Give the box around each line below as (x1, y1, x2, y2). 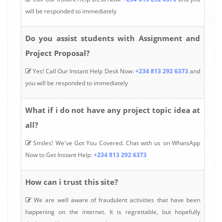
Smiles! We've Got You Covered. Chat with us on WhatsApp (31, 138, 200, 147)
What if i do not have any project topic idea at (25, 105, 200, 115)
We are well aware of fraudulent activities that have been (31, 195, 200, 204)
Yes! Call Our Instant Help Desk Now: (31, 66, 135, 75)
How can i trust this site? (25, 176, 118, 187)
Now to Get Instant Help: (25, 150, 94, 159)
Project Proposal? (25, 48, 90, 58)
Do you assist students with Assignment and (25, 33, 200, 43)
